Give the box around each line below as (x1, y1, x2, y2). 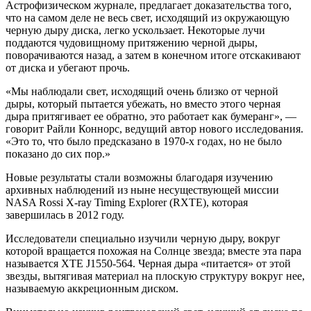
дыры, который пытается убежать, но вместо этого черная (6, 97, 280, 110)
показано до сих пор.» (6, 147, 110, 160)
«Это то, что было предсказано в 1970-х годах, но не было (6, 135, 282, 147)
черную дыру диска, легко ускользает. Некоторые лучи (6, 24, 265, 36)
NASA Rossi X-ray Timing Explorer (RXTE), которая (6, 196, 248, 208)
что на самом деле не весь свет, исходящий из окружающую (6, 11, 289, 24)
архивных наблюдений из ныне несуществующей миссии (6, 183, 279, 196)
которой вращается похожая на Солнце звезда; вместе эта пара (6, 244, 301, 257)
